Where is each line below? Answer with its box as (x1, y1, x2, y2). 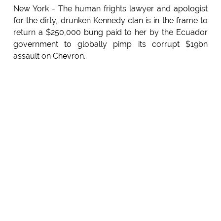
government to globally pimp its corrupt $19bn (13, 39, 208, 49)
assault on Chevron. (13, 51, 85, 61)
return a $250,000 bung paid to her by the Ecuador (13, 28, 208, 37)
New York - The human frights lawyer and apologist (13, 4, 208, 14)
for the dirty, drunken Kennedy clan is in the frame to (13, 16, 208, 26)
